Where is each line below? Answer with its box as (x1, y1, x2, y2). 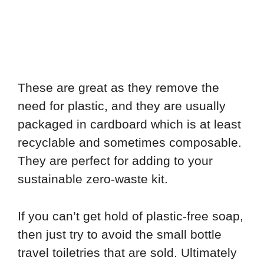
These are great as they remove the (18, 81, 219, 95)
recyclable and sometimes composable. (18, 136, 242, 150)
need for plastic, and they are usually (18, 99, 226, 113)
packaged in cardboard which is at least (18, 117, 241, 131)
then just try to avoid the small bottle (18, 227, 222, 241)
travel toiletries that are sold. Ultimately (18, 245, 237, 259)
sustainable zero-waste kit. (18, 172, 168, 186)
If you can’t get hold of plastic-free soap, (18, 209, 243, 223)
